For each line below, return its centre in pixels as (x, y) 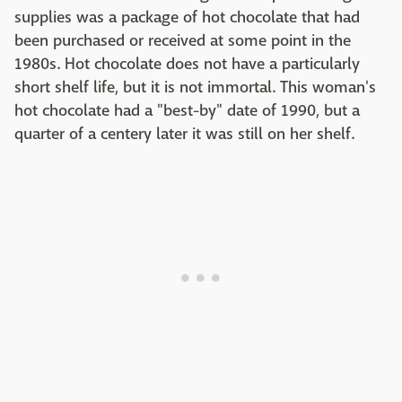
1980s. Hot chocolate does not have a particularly (187, 65)
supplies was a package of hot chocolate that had (187, 18)
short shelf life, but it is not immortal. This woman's (195, 88)
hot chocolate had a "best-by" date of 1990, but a (187, 111)
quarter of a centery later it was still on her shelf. (184, 135)
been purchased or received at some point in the (183, 41)
